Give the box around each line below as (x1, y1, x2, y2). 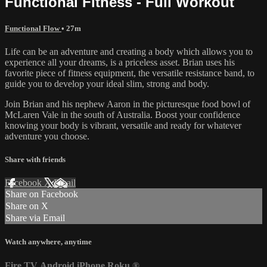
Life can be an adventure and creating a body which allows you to (5, 46, 253, 57)
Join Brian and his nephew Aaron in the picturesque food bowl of (5, 98, 250, 109)
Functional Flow (5, 23, 61, 33)
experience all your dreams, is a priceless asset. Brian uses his (5, 57, 235, 67)
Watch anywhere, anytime (5, 237, 92, 247)
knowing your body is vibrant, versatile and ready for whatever (5, 120, 241, 131)
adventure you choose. (5, 131, 89, 141)
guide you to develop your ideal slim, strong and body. (5, 78, 209, 89)
